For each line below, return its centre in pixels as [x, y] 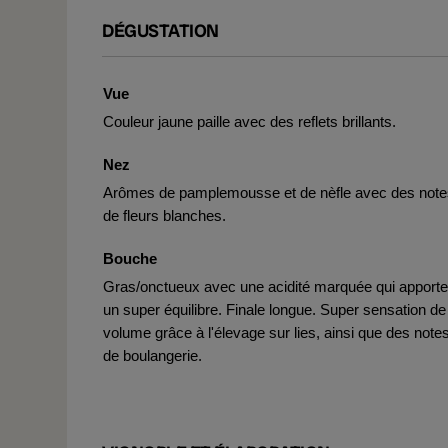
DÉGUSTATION [160, 30]
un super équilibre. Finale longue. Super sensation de [274, 309]
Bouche [130, 258]
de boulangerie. [152, 355]
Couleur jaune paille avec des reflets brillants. [249, 121]
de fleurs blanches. [164, 215]
